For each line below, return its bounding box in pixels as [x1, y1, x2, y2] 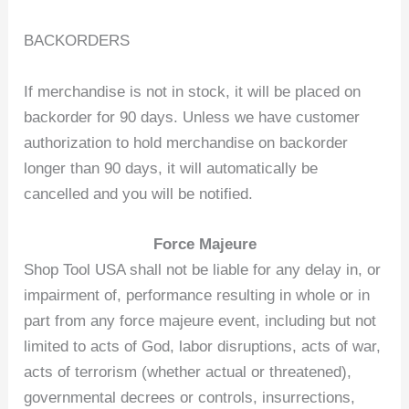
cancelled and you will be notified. [24, 184, 254, 203]
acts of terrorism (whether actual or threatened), [24, 362, 352, 381]
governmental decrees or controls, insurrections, [24, 388, 356, 406]
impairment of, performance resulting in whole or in [24, 286, 371, 304]
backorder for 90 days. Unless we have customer [24, 108, 361, 126]
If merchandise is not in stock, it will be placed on [24, 82, 362, 100]
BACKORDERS [24, 32, 131, 50]
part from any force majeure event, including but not [24, 311, 377, 330]
